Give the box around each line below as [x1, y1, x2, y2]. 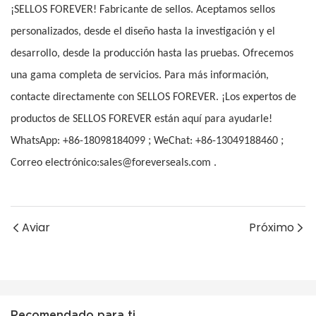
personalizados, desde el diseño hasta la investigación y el [11, 26, 275, 38]
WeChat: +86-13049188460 [154, 135, 278, 147]
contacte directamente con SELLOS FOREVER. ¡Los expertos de [11, 92, 296, 104]
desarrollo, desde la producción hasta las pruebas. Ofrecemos [11, 48, 293, 60]
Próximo [249, 219, 294, 236]
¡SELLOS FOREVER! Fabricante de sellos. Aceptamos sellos [11, 4, 275, 16]
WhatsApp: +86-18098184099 [11, 135, 145, 147]
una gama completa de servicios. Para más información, [11, 70, 269, 82]
